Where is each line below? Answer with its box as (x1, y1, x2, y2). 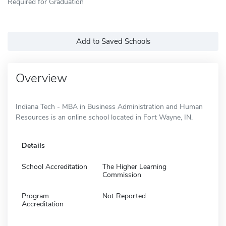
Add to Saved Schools (76, 36, 150, 46)
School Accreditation (22, 161, 87, 172)
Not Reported (102, 191, 146, 201)
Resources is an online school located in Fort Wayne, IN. (16, 112, 193, 122)
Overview (16, 70, 67, 86)
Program (22, 191, 49, 201)
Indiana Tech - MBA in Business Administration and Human (16, 101, 203, 111)
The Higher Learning (102, 161, 166, 172)
